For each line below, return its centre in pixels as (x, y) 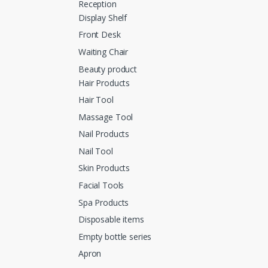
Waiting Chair (103, 51)
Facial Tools (101, 185)
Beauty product (108, 69)
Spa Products (104, 202)
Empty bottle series (115, 236)
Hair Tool (96, 100)
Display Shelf (103, 17)
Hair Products (104, 83)
